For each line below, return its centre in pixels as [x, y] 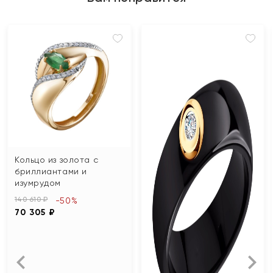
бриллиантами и [51, 171]
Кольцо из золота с [57, 159]
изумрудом [38, 183]
